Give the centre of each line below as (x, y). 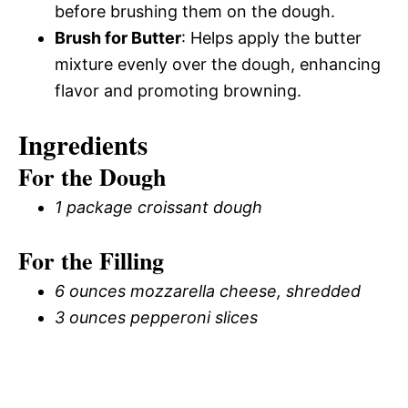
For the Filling (91, 260)
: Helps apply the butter (271, 38)
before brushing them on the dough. (195, 11)
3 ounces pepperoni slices (156, 317)
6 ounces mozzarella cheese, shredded (208, 291)
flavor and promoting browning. (178, 91)
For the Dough (92, 177)
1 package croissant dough (158, 207)
